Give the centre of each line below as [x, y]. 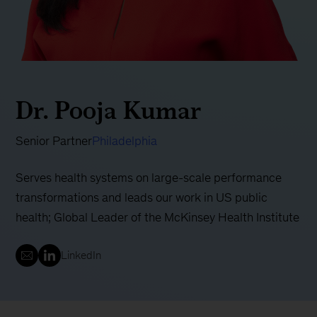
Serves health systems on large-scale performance [149, 178]
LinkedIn [81, 255]
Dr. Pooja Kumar [109, 110]
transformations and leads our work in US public [142, 198]
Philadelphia [125, 141]
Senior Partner [54, 141]
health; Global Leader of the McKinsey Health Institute [158, 218]
